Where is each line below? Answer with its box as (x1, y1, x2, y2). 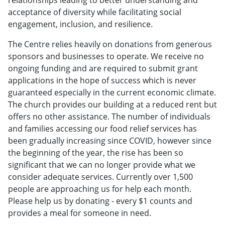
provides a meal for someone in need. (8, 207, 151, 218)
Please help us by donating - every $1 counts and (8, 195, 192, 206)
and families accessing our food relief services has (8, 123, 197, 134)
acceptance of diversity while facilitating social (8, 6, 181, 18)
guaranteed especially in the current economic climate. (8, 86, 216, 98)
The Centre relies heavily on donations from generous (8, 38, 212, 50)
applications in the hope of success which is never (8, 74, 196, 86)
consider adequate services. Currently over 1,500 (8, 171, 193, 182)
